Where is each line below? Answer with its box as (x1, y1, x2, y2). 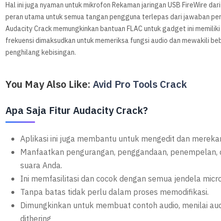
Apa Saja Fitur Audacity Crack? (5, 103, 148, 118)
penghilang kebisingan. (5, 47, 76, 58)
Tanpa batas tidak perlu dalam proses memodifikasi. (20, 186, 209, 199)
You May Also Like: (5, 77, 93, 92)
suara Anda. (20, 160, 63, 172)
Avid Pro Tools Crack (93, 77, 187, 92)
